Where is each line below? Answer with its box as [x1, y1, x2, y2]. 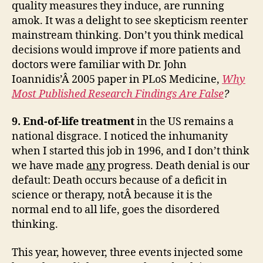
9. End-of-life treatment [12, 115, 134, 129]
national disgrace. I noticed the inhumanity [12, 130, 228, 143]
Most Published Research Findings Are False [12, 87, 224, 101]
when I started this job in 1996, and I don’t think [12, 144, 249, 158]
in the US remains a [134, 115, 234, 129]
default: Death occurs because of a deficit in [12, 174, 227, 187]
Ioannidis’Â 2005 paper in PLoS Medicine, [12, 72, 222, 86]
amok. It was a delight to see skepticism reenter [12, 14, 248, 28]
